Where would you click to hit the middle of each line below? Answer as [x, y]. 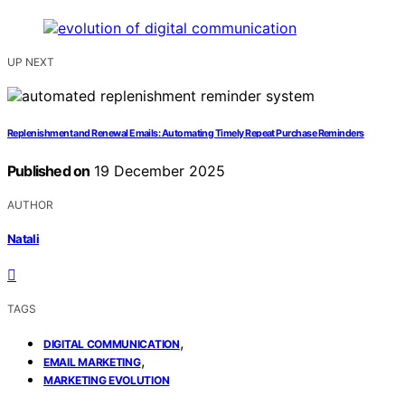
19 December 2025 [158, 170]
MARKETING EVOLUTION [107, 381]
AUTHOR [30, 204]
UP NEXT [31, 61]
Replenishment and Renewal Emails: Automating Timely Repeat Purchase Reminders [186, 133]
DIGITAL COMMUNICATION [112, 344]
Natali [24, 239]
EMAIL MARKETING [92, 363]
